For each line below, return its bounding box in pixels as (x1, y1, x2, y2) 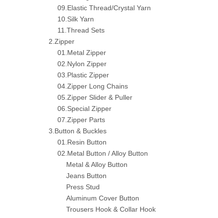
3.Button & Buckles (49, 127, 107, 135)
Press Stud (66, 183, 100, 191)
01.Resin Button (57, 138, 107, 146)
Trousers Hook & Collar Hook (66, 205, 156, 213)
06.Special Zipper (57, 105, 111, 112)
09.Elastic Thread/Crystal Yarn (57, 4, 151, 12)
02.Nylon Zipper (57, 60, 107, 68)
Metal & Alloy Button (66, 161, 127, 168)
